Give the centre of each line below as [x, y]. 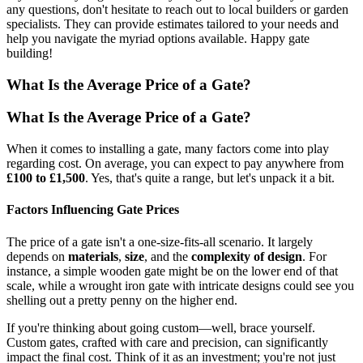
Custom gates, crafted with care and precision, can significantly [167, 342]
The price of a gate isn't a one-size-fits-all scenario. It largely [160, 241]
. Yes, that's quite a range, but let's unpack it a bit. [210, 178]
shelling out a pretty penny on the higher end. [122, 300]
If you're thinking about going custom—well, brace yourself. [161, 327]
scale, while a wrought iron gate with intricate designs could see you [180, 285]
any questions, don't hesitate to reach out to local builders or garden [177, 9]
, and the [168, 256]
